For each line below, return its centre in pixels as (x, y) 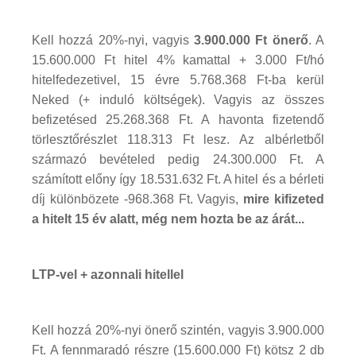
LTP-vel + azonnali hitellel (108, 274)
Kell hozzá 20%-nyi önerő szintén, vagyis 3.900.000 (178, 330)
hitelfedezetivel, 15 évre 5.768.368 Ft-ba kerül (178, 79)
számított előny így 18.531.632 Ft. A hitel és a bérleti (178, 179)
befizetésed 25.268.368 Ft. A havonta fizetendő (178, 119)
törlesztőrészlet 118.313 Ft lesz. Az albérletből (178, 139)
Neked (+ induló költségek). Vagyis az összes (178, 99)
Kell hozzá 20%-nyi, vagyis (113, 40)
